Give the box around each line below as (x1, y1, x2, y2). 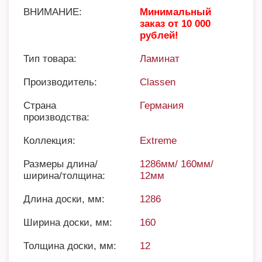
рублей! (140, 30, 178, 41)
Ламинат (140, 53, 180, 64)
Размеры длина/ (23, 158, 98, 170)
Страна (23, 100, 56, 111)
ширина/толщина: (23, 170, 105, 181)
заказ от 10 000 (140, 18, 211, 29)
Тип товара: (23, 53, 77, 64)
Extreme (140, 135, 177, 146)
